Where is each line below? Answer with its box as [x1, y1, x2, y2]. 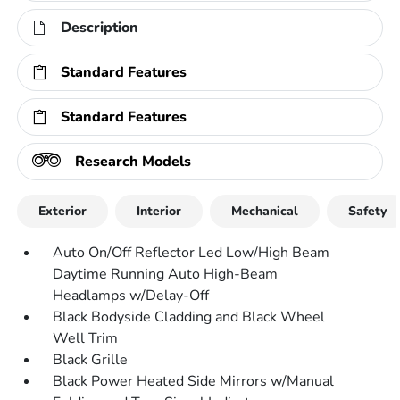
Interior [137, 203, 182, 220]
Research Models [75, 152, 192, 171]
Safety [348, 203, 387, 220]
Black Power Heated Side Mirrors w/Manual [53, 371, 335, 391]
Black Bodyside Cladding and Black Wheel [53, 307, 326, 327]
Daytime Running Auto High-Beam [53, 264, 279, 284]
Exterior [38, 203, 87, 220]
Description [61, 18, 139, 37]
